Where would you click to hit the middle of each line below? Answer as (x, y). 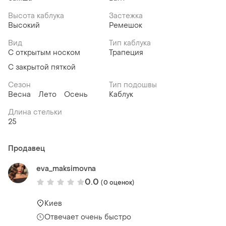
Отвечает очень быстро (88, 217)
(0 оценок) (118, 182)
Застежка (126, 16)
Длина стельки (35, 112)
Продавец (26, 149)
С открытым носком (44, 53)
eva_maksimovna (66, 169)
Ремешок (126, 26)
